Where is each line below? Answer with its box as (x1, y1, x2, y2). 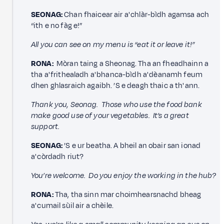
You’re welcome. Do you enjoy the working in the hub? (31, 170, 216, 181)
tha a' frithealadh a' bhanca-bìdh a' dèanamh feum (31, 69, 203, 80)
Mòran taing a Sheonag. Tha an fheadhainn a (53, 58, 209, 69)
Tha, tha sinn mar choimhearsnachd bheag (53, 189, 201, 200)
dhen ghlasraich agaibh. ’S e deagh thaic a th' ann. (31, 80, 200, 91)
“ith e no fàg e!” (31, 20, 82, 31)
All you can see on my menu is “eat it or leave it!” (31, 39, 195, 50)
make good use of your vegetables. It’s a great (31, 110, 189, 121)
